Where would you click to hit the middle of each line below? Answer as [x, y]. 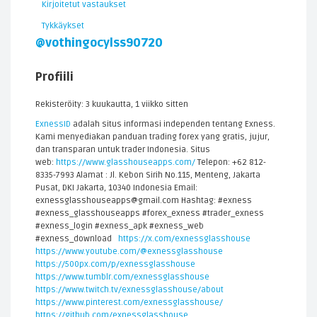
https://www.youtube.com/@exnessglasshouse [129, 252]
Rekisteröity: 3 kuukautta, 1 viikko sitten [112, 104]
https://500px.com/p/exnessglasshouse [115, 264]
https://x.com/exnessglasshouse [184, 239]
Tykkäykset [63, 25]
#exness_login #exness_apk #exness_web [120, 226]
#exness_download [77, 239]
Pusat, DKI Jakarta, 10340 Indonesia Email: [116, 188]
